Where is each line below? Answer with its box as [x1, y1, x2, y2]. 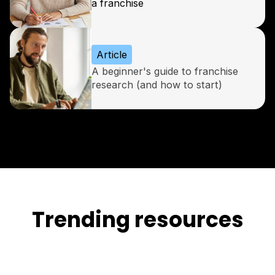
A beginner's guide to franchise [91, 65, 238, 78]
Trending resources [31, 205, 244, 235]
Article [96, 48, 128, 61]
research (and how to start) [91, 79, 222, 91]
